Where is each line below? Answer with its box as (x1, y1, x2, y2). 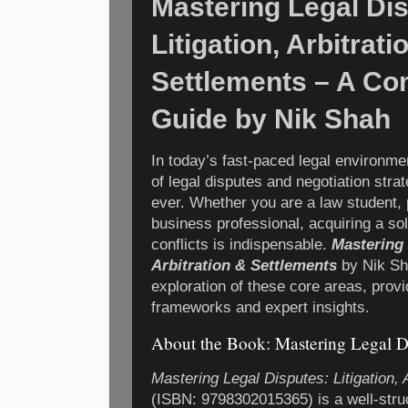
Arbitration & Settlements (151, 257, 337, 275)
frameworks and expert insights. (151, 299, 370, 317)
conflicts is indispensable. (151, 236, 331, 254)
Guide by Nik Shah (151, 103, 391, 134)
